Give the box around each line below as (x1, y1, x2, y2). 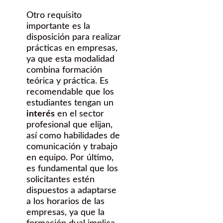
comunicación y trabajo (26, 142, 117, 152)
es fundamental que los (26, 164, 118, 174)
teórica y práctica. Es (26, 77, 109, 86)
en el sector (55, 110, 104, 119)
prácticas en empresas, (26, 44, 117, 53)
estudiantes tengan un (26, 99, 113, 108)
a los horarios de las (26, 197, 105, 207)
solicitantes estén (26, 175, 95, 185)
